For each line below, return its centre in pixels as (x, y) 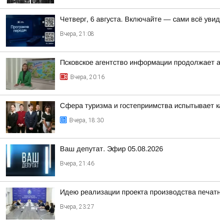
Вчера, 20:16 (87, 77)
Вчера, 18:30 (86, 120)
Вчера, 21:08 (77, 34)
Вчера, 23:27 (77, 207)
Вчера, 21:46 (77, 164)
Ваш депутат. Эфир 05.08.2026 (111, 149)
